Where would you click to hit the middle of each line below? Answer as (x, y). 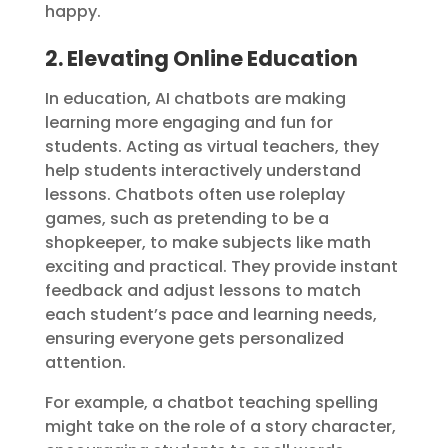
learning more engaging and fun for (188, 123)
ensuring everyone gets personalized (194, 339)
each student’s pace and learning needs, (210, 315)
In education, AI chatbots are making (195, 99)
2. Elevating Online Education (201, 59)
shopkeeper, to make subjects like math (207, 243)
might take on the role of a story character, (220, 427)
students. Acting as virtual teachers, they (211, 147)
